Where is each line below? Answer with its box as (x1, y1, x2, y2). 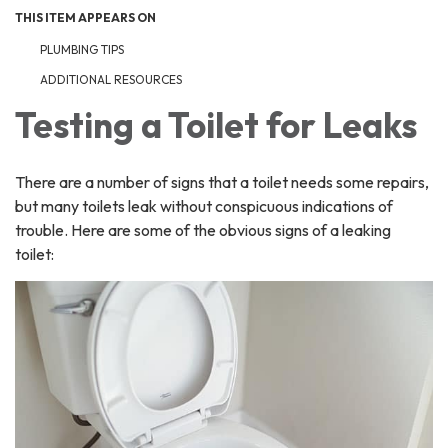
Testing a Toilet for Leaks (15, 103, 417, 148)
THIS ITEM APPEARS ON (15, 10, 156, 26)
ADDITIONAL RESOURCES (40, 72, 182, 88)
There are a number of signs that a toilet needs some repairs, (15, 172, 429, 193)
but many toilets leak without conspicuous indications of (15, 196, 393, 217)
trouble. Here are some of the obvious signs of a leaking (15, 220, 391, 241)
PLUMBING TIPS (40, 42, 124, 58)
